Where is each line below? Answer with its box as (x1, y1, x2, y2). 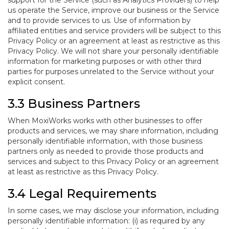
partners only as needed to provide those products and (8, 147, 203, 156)
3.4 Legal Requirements (8, 186, 156, 201)
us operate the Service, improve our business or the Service (8, 6, 219, 15)
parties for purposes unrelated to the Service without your (8, 67, 214, 76)
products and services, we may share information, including (8, 126, 218, 135)
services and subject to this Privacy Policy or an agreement (8, 157, 219, 166)
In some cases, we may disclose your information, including (8, 206, 219, 215)
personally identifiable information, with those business (8, 136, 202, 146)
